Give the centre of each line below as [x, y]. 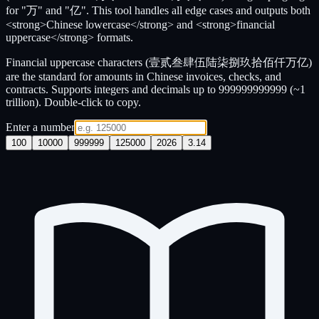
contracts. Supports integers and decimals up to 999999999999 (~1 [156, 89]
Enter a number [40, 127]
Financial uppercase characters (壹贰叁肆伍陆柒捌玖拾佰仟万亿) [159, 62]
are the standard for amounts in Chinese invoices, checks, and [143, 76]
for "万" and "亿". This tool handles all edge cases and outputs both [158, 10]
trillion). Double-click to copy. [73, 102]
